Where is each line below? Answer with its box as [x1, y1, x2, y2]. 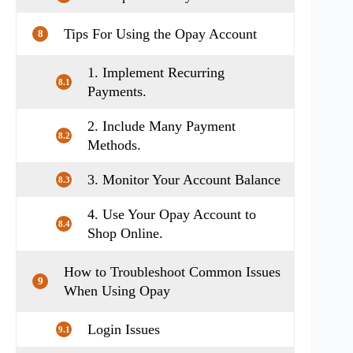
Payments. [87, 83, 147, 99]
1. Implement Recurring [87, 64, 225, 80]
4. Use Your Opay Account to [87, 206, 256, 222]
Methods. [87, 136, 141, 153]
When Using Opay [64, 282, 170, 299]
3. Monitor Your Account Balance [87, 171, 281, 188]
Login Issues [87, 321, 160, 337]
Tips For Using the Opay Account [64, 25, 257, 42]
